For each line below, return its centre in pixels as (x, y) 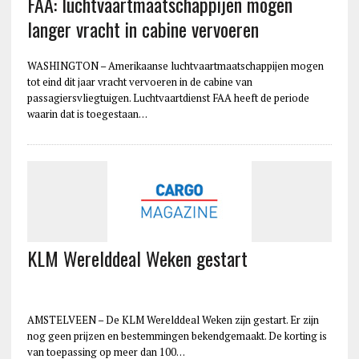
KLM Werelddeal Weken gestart (137, 258)
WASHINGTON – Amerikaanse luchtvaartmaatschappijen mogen (175, 65)
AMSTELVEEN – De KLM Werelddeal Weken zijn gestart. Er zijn (173, 319)
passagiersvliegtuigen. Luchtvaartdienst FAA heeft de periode (168, 97)
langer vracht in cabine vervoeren (143, 28)
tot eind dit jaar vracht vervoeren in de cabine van (139, 81)
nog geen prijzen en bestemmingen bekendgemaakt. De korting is (177, 335)
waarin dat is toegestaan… (87, 113)
